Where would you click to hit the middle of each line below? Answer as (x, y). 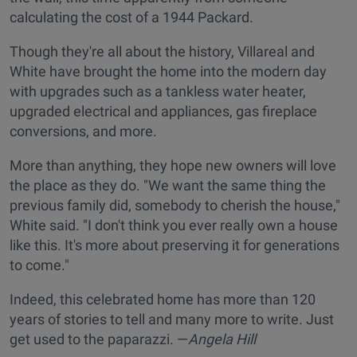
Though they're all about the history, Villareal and (162, 52)
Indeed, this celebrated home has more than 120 (163, 300)
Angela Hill (222, 339)
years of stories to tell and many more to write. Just (172, 320)
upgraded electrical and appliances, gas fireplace (163, 112)
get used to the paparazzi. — (99, 339)
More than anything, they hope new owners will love (173, 166)
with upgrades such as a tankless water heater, (158, 92)
